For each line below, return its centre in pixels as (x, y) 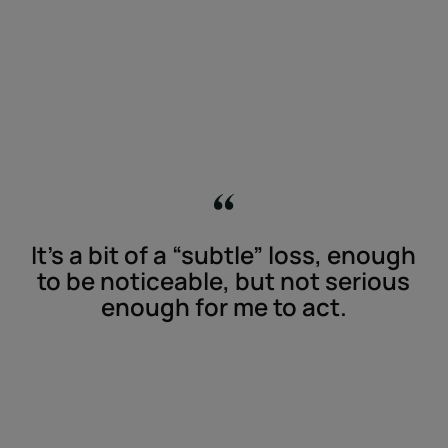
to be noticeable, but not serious (224, 280)
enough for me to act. (223, 306)
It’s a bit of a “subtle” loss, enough (224, 254)
